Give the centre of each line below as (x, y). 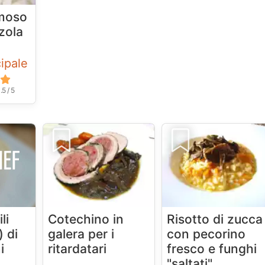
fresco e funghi (212, 249)
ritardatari (77, 249)
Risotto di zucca (215, 219)
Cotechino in (86, 219)
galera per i (81, 234)
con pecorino (206, 234)
